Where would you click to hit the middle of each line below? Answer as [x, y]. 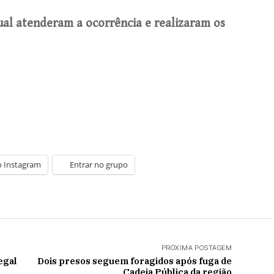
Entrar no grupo [99, 165]
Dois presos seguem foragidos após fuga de [135, 261]
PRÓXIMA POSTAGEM [196, 248]
